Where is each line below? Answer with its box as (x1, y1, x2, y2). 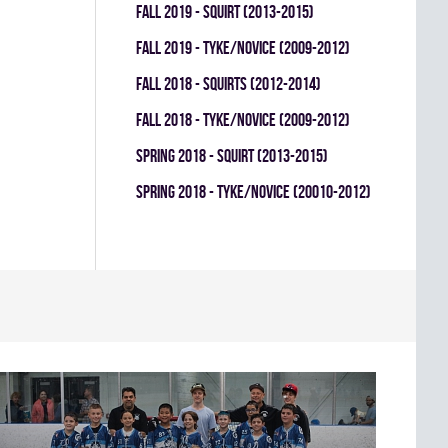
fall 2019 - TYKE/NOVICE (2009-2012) (136, 38, 350, 57)
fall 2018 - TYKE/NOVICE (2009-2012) (136, 110, 350, 129)
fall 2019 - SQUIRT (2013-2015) (136, 2, 314, 21)
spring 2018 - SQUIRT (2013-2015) (136, 146, 328, 165)
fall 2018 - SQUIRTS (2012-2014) (136, 74, 321, 93)
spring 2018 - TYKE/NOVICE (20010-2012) (136, 182, 371, 201)
